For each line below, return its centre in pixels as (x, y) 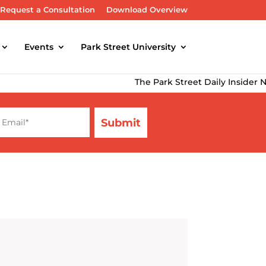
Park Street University (128, 47)
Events (39, 47)
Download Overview (147, 9)
